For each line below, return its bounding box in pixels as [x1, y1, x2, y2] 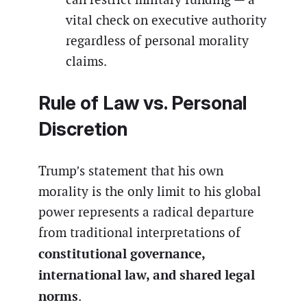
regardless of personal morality [66, 32, 249, 49]
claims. [66, 52, 107, 70]
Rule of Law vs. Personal [38, 91, 247, 114]
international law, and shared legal [38, 266, 255, 284]
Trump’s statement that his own [38, 162, 223, 180]
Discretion [38, 117, 127, 140]
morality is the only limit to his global [38, 183, 261, 201]
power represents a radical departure [38, 204, 254, 221]
